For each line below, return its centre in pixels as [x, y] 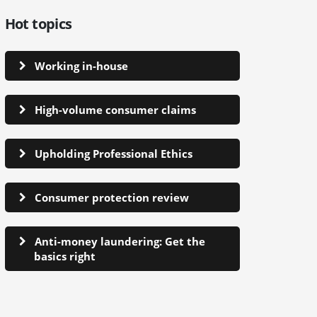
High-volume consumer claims [115, 109]
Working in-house [81, 65]
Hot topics [38, 23]
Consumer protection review [111, 197]
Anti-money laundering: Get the [120, 241]
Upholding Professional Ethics [113, 153]
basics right [64, 256]
